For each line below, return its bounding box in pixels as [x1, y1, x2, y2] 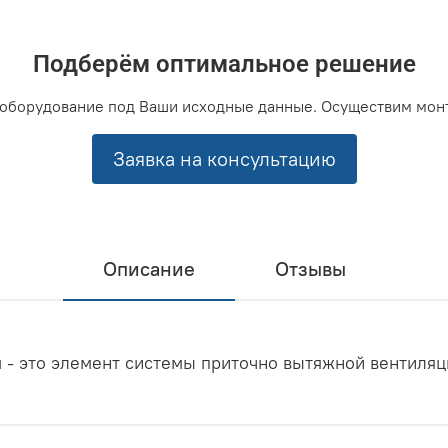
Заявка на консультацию [112, 145, 336, 171]
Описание [102, 256, 195, 282]
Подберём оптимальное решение [32, 49, 416, 78]
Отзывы [274, 256, 346, 282]
